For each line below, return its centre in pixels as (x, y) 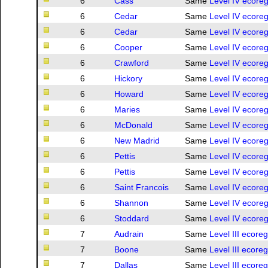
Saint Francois (141, 188)
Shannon (131, 203)
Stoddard (132, 219)
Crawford (132, 63)
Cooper (128, 48)
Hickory (128, 79)
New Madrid (137, 141)
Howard (129, 94)
